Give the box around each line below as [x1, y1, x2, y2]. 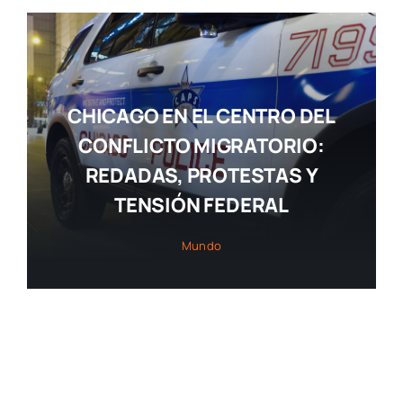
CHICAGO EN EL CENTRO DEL [67, 103, 336, 130]
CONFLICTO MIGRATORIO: [78, 132, 325, 160]
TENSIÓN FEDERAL [114, 192, 289, 219]
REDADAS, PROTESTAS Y [85, 162, 318, 190]
